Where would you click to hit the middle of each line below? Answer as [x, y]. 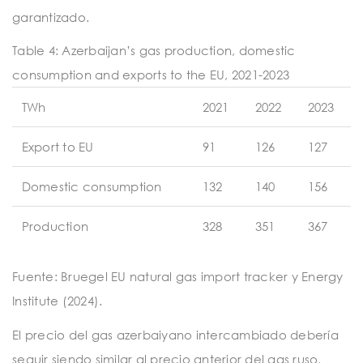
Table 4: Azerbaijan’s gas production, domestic [154, 51]
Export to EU [58, 147]
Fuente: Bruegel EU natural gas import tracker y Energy [178, 277]
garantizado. [51, 17]
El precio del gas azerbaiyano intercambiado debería [175, 334]
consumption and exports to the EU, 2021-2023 [151, 75]
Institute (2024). [58, 301]
